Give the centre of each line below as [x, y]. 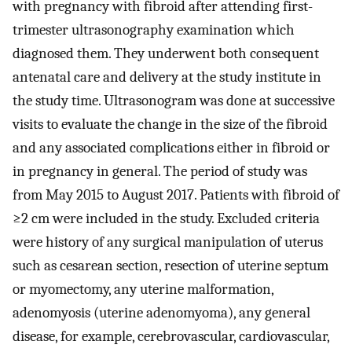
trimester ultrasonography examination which [154, 29]
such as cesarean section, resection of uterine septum [170, 265]
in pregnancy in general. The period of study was [160, 171]
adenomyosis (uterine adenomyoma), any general [161, 312]
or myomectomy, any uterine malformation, [143, 289]
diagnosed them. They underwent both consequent [166, 53]
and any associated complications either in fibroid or [171, 147]
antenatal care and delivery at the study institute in [167, 77]
